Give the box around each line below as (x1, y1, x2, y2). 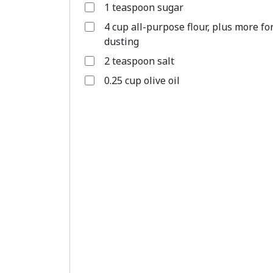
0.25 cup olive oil (104, 74, 180, 87)
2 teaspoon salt (104, 54, 174, 68)
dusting (104, 35, 139, 48)
